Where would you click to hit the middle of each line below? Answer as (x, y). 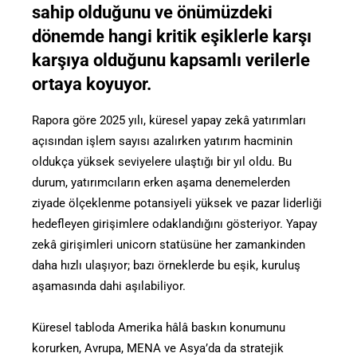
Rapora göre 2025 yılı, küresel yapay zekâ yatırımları (169, 120)
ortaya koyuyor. (92, 84)
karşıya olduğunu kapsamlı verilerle (171, 60)
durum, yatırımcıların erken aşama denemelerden (161, 182)
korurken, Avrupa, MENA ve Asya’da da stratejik (158, 348)
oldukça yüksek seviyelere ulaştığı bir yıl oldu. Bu (162, 161)
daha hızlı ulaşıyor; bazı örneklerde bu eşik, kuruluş (166, 265)
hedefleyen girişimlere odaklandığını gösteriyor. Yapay (175, 224)
